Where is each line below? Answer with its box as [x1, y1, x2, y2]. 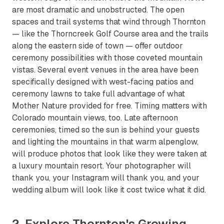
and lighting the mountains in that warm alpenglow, [12, 136, 198, 147]
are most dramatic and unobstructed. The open [12, 4, 184, 15]
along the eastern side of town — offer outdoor [12, 40, 183, 51]
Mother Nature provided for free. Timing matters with [12, 100, 207, 111]
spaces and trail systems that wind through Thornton [12, 16, 205, 27]
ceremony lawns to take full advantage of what [12, 88, 185, 99]
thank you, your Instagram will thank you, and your [12, 172, 199, 183]
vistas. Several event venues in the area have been [12, 64, 198, 75]
